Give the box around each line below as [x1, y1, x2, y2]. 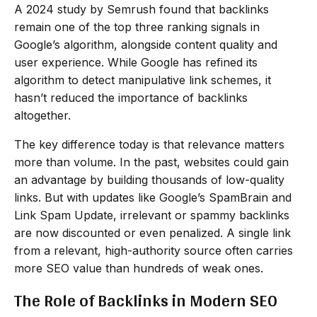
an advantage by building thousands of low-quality [14, 172, 284, 187]
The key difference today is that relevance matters [14, 137, 284, 151]
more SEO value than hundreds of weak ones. [14, 260, 263, 275]
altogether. [14, 108, 71, 122]
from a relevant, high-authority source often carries [14, 243, 293, 258]
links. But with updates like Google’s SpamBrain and [14, 190, 292, 204]
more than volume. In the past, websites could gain [14, 154, 289, 169]
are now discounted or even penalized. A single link [14, 225, 291, 240]
